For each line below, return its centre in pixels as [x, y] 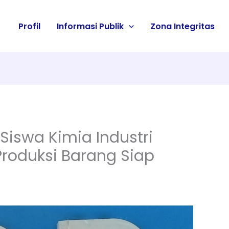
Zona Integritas [182, 26]
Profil [30, 26]
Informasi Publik [90, 26]
